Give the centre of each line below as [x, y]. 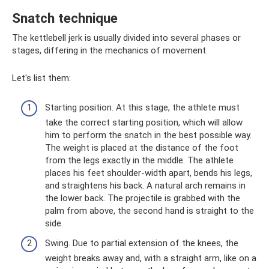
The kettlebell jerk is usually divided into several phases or [126, 38]
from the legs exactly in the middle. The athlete [139, 160]
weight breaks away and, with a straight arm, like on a [151, 258]
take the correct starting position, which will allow [144, 122]
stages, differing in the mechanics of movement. [110, 50]
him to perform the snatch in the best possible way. [148, 135]
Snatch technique [65, 18]
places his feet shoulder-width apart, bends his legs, [149, 173]
